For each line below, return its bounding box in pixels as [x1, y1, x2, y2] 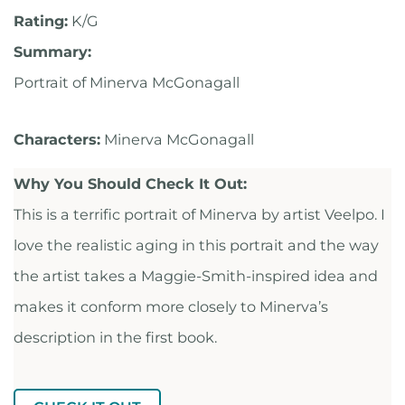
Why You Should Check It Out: [14, 174, 247, 193]
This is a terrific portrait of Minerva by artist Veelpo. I [14, 205, 385, 224]
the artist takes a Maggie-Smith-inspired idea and [14, 267, 378, 286]
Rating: [14, 11, 68, 30]
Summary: [14, 42, 91, 61]
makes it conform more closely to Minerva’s [14, 297, 328, 316]
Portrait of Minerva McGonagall [14, 72, 240, 91]
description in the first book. [14, 328, 217, 347]
